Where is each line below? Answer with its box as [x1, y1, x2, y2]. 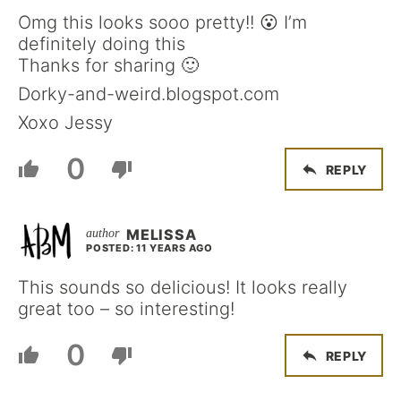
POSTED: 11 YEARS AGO [86, 242, 213, 254]
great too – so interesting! [18, 298, 235, 320]
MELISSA [126, 226, 197, 243]
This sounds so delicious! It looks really [18, 277, 347, 298]
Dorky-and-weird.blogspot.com [18, 83, 279, 105]
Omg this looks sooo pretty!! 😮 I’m [18, 12, 307, 33]
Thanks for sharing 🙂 [18, 55, 199, 76]
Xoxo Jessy [18, 112, 113, 133]
